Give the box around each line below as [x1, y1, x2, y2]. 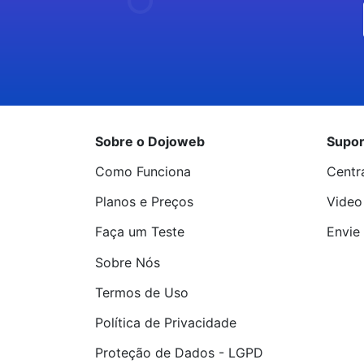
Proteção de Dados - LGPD [95, 344, 263, 362]
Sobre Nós [95, 253, 160, 271]
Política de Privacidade [95, 314, 236, 331]
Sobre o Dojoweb [95, 133, 205, 149]
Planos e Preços [95, 193, 193, 210]
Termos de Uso [95, 284, 188, 301]
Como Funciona [95, 163, 191, 180]
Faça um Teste [95, 223, 184, 240]
